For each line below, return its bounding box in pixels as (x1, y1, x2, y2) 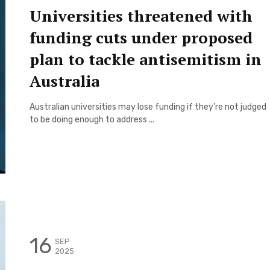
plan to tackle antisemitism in (30, 49, 262, 70)
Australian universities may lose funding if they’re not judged (30, 102, 266, 113)
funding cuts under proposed (30, 27, 253, 48)
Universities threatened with (30, 5, 253, 27)
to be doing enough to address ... (30, 115, 154, 125)
